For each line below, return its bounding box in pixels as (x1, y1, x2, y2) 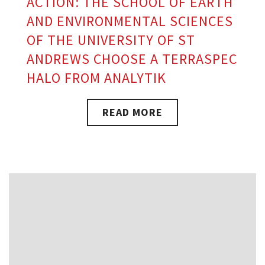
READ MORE (102, 105, 163, 119)
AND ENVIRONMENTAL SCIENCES (27, 11, 233, 30)
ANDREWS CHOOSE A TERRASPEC (27, 49, 237, 68)
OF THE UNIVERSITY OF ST (27, 30, 195, 49)
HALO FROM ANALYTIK (27, 68, 166, 87)
